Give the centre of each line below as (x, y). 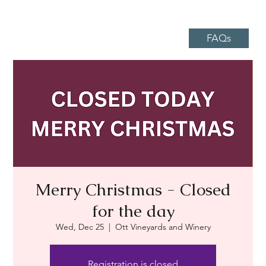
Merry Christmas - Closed (133, 189)
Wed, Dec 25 (80, 227)
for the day (133, 210)
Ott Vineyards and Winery (163, 227)
